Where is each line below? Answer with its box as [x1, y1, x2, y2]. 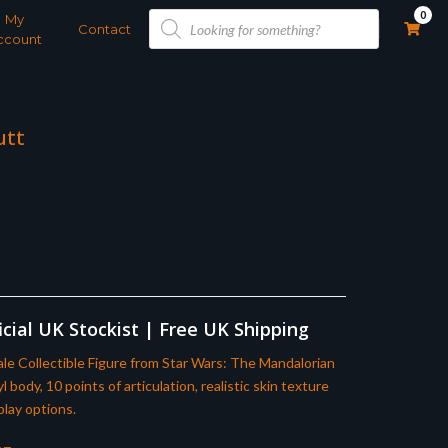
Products [148, 6, 207, 22]
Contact [78, 21, 131, 37]
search [148, 19, 192, 35]
